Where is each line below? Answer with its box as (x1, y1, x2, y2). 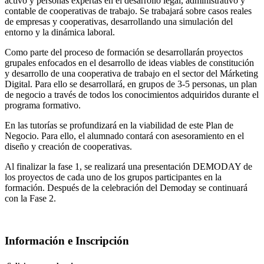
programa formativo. (5, 100, 81, 110)
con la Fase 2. (5, 193, 56, 203)
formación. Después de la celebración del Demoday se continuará (5, 182, 247, 193)
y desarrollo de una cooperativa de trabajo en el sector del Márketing (5, 68, 258, 78)
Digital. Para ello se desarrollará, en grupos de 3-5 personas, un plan (5, 78, 257, 89)
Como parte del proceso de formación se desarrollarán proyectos (5, 47, 243, 57)
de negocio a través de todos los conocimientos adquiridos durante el (5, 89, 259, 100)
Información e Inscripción (5, 235, 129, 247)
